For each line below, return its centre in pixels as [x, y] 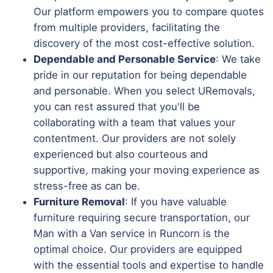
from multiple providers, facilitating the [127, 27]
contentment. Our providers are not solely [135, 138]
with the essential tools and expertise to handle [149, 265]
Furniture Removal [79, 201]
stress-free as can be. [87, 186]
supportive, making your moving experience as [147, 170]
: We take [238, 59]
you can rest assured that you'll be [117, 106]
